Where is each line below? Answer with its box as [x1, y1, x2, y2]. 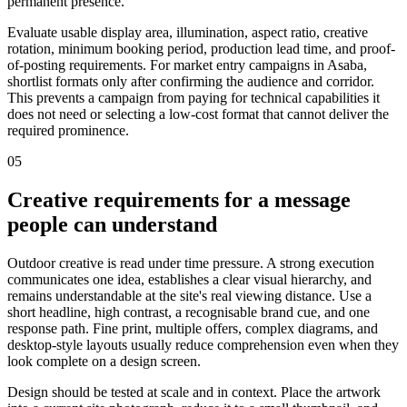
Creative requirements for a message [7, 187, 351, 212]
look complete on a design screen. [7, 352, 201, 369]
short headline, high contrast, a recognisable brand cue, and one [7, 303, 370, 320]
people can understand [7, 212, 217, 236]
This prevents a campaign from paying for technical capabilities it [7, 90, 380, 106]
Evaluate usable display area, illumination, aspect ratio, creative [7, 25, 368, 41]
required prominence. [7, 123, 129, 139]
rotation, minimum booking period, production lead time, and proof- [7, 41, 395, 57]
